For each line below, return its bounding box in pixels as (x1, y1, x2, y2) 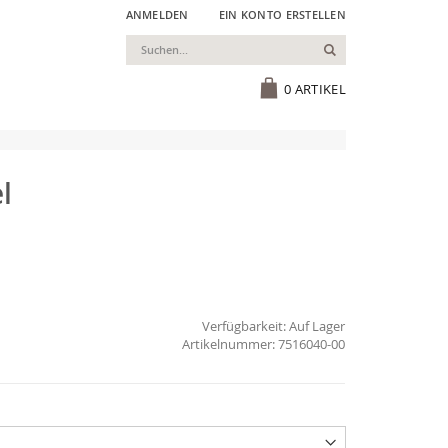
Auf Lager (289, 316, 346, 335)
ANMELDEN (125, 7, 189, 22)
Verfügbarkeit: (202, 316, 287, 335)
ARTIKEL (294, 80, 346, 99)
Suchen (334, 39, 385, 58)
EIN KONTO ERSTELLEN (218, 7, 346, 22)
